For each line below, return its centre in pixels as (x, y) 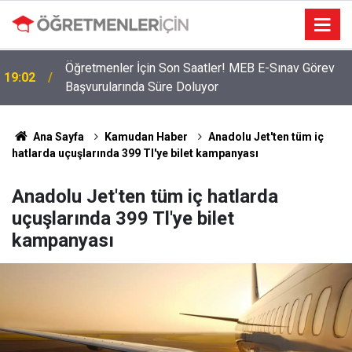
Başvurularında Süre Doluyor (142, 87)
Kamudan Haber (146, 137)
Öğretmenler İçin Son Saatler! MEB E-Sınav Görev (200, 68)
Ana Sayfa (57, 137)
